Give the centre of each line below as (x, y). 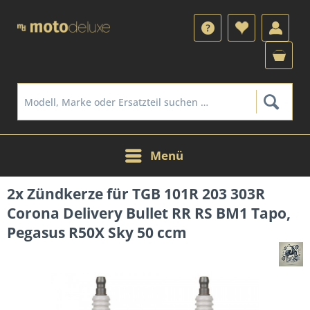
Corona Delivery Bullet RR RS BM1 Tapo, (149, 213)
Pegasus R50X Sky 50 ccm (97, 232)
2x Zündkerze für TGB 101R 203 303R (136, 194)
